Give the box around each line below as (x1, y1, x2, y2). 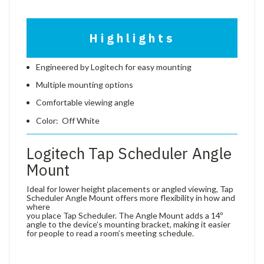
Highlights (88, 29, 176, 46)
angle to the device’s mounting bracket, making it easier (27, 219, 230, 229)
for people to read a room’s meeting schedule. (27, 227, 194, 238)
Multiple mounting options (36, 79, 134, 90)
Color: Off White (36, 115, 100, 126)
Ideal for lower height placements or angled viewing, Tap (27, 183, 233, 194)
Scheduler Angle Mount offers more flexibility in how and (27, 192, 235, 203)
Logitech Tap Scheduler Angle (27, 143, 232, 163)
